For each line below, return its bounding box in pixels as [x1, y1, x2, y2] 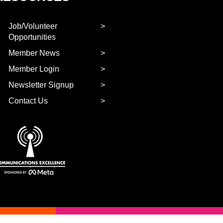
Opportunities [8, 33, 56, 42]
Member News [8, 49, 60, 58]
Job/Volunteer [8, 22, 58, 31]
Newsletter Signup [8, 81, 74, 90]
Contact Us [8, 97, 48, 106]
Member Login [8, 65, 60, 74]
